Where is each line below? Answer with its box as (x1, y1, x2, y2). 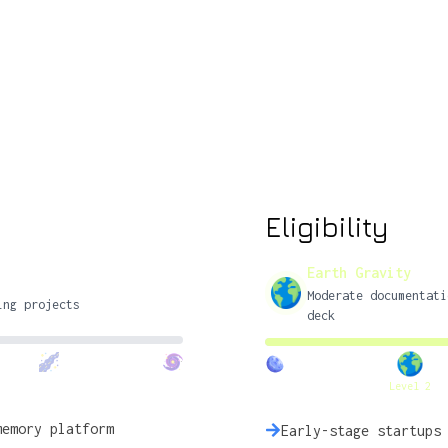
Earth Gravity (307, 264, 412, 281)
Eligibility (265, 210, 389, 243)
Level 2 (388, 380, 431, 392)
